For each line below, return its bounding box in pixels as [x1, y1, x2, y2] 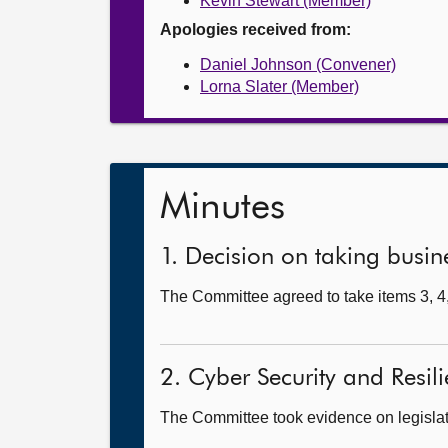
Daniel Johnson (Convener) [200, 56, 396, 73]
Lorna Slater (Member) [200, 78, 359, 95]
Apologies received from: [160, 21, 351, 38]
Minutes [160, 189, 285, 226]
